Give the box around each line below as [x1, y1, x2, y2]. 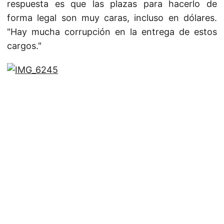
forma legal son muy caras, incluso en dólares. [7, 12, 217, 23]
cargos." [7, 40, 41, 51]
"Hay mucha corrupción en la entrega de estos [7, 26, 217, 37]
